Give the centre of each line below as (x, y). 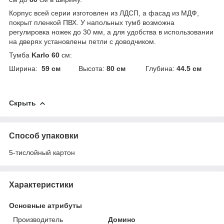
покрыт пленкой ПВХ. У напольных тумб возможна (92, 22)
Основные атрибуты (45, 205)
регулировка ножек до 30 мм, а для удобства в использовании (111, 32)
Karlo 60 (45, 55)
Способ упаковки (44, 135)
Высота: (83, 68)
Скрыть (22, 103)
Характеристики (41, 184)
